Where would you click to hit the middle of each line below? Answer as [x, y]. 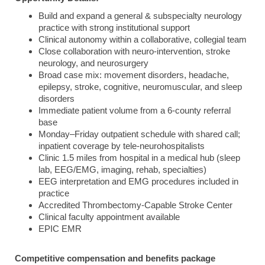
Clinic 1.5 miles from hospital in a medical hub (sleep [139, 158]
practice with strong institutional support [114, 28]
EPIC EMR [60, 229]
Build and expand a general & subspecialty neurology [140, 16]
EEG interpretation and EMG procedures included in [138, 182]
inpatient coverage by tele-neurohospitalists [122, 146]
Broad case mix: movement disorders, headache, [134, 75]
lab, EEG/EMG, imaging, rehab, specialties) [122, 170]
